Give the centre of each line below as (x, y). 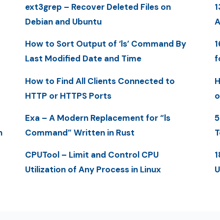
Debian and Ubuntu (63, 22)
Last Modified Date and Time (83, 59)
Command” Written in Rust (80, 133)
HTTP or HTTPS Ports (68, 96)
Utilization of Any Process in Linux (93, 170)
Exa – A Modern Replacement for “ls (97, 118)
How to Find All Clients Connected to (100, 81)
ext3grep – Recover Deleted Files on (98, 7)
